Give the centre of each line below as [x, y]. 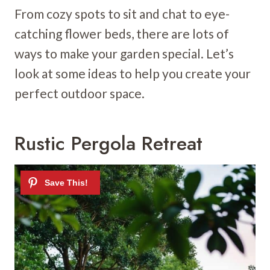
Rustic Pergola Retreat [108, 143]
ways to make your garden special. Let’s [124, 53]
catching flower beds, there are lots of [122, 33]
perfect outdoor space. [80, 93]
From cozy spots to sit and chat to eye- [122, 13]
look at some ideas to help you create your [133, 73]
